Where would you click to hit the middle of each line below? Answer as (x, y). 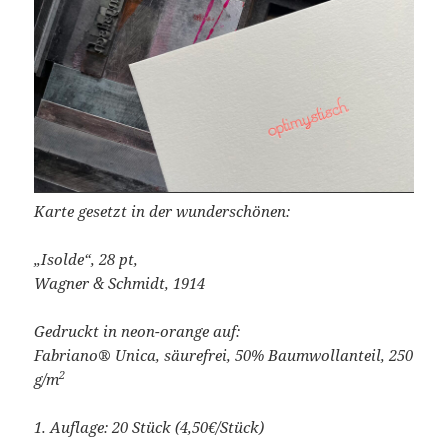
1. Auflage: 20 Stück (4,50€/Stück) (149, 427)
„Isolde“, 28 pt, (86, 259)
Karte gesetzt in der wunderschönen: (162, 211)
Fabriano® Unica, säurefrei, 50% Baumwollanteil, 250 (224, 355)
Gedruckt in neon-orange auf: (137, 331)
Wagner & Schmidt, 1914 (120, 283)
